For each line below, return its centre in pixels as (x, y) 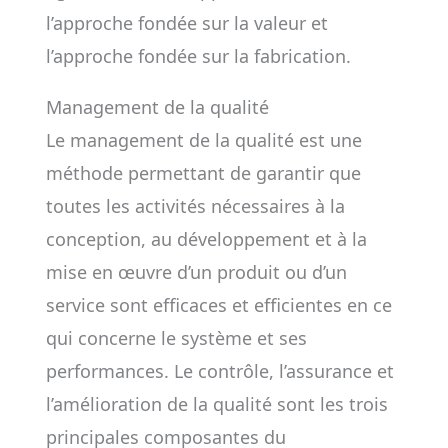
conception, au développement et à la (206, 239)
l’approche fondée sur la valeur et (186, 23)
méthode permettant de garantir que (203, 173)
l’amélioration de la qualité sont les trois (216, 404)
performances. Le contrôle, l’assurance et (219, 371)
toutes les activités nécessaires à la (195, 206)
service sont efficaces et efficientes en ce (218, 305)
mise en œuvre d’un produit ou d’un (196, 272)
